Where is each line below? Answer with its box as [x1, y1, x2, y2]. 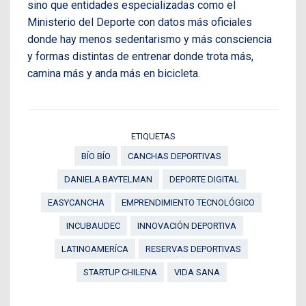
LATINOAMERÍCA [61, 244, 128, 255]
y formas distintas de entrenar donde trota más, [27, 50, 253, 64]
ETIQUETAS [130, 131, 176, 142]
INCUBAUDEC [66, 221, 120, 232]
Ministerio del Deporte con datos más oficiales [27, 16, 252, 29]
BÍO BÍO [81, 151, 111, 162]
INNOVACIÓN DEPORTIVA [137, 221, 236, 232]
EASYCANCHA [48, 197, 105, 208]
